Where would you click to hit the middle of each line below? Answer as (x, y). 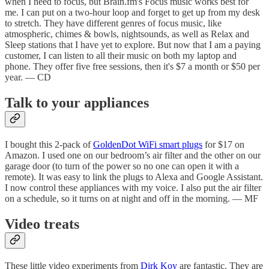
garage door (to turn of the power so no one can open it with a (122, 166)
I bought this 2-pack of (49, 145)
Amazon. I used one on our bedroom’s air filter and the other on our (133, 156)
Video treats (42, 224)
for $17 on (223, 145)
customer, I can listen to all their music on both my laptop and (121, 56)
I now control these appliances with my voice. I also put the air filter (133, 188)
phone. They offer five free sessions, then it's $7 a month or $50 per (132, 67)
